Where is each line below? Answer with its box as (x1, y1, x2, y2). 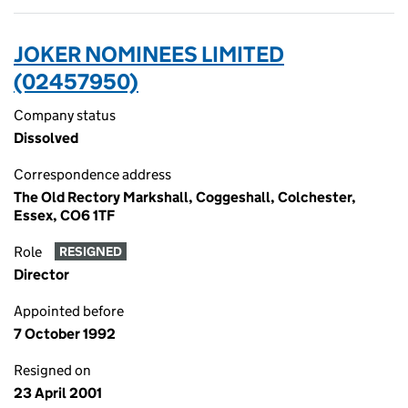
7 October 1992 (14, 325, 116, 342)
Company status (14, 107, 116, 124)
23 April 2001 (14, 384, 102, 402)
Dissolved (14, 129, 78, 147)
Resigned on (14, 362, 91, 379)
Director (14, 266, 69, 283)
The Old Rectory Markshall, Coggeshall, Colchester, (14, 189, 356, 206)
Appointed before (14, 302, 124, 320)
